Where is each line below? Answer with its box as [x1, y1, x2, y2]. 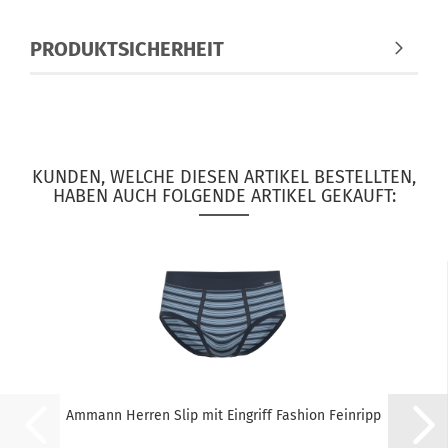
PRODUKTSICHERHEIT [30, 37, 224, 61]
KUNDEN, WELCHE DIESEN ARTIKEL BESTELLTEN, [32, 166, 416, 188]
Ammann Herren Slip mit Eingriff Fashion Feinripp [66, 407, 381, 424]
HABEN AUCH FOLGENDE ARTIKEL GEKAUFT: [52, 185, 396, 207]
